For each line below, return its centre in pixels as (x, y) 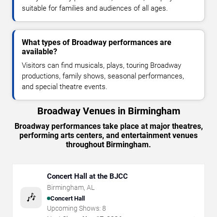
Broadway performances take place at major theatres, (108, 126)
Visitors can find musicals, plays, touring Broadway (101, 66)
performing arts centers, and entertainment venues (108, 136)
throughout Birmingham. (108, 145)
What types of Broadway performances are (97, 43)
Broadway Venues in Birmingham (108, 111)
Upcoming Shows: (74, 209)
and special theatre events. (65, 87)
